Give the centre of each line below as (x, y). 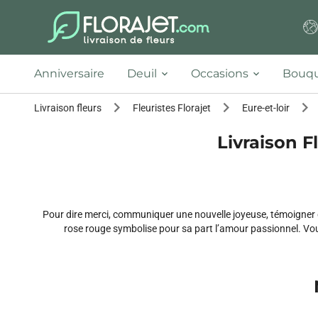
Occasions (220, 73)
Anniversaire (69, 73)
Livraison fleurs (68, 108)
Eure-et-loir (266, 108)
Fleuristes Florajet (172, 108)
